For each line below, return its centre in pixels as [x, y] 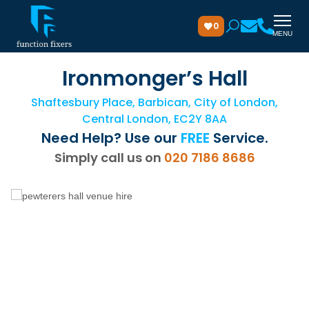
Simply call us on [109, 158]
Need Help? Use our [111, 138]
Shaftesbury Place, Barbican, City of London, [154, 102]
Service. [239, 138]
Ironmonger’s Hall [154, 79]
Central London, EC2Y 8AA [154, 119]
